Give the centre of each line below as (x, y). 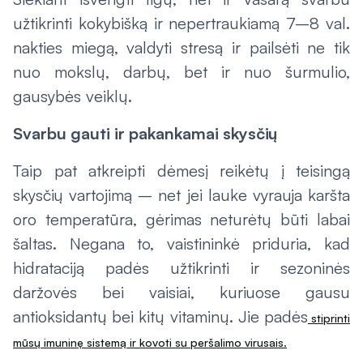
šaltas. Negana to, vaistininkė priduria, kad (181, 243)
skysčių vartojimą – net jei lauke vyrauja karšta (181, 195)
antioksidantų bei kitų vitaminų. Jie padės (160, 316)
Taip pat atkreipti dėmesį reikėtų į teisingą (181, 171)
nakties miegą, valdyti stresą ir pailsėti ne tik (181, 47)
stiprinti (329, 318)
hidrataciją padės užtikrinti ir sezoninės (181, 268)
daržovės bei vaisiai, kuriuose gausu (181, 292)
